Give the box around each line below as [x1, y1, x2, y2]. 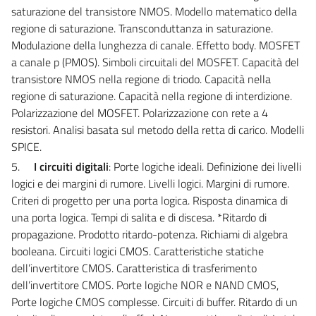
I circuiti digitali [34, 157, 109, 175]
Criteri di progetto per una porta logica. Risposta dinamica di [11, 191, 288, 209]
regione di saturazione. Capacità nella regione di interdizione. [11, 87, 292, 104]
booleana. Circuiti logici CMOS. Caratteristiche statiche [11, 242, 264, 260]
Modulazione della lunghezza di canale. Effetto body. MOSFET [11, 36, 300, 54]
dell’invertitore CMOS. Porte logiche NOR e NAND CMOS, [11, 276, 279, 293]
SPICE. [11, 138, 42, 155]
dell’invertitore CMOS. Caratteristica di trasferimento [11, 259, 257, 276]
